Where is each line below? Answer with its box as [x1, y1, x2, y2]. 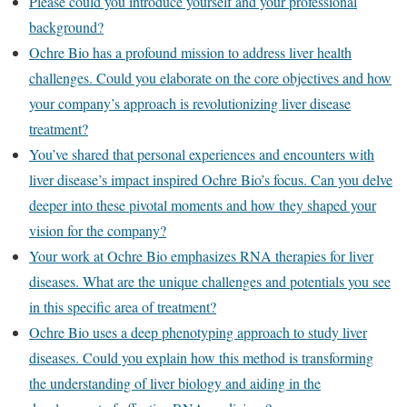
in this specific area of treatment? [29, 297, 216, 316]
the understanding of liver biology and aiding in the [29, 373, 321, 392]
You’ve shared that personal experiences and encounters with [29, 144, 374, 164]
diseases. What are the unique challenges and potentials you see [29, 272, 391, 291]
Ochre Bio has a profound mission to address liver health [29, 43, 352, 62]
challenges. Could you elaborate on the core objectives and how [29, 68, 392, 87]
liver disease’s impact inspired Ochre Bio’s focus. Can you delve [29, 170, 392, 189]
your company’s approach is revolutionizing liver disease [29, 94, 351, 113]
